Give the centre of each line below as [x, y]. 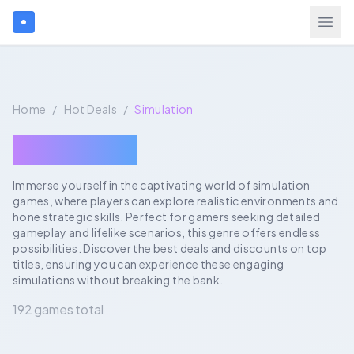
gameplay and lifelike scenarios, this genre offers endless [167, 232]
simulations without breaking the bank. [118, 280]
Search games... [94, 80]
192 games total [58, 309]
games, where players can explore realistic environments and [176, 201]
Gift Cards [74, 245]
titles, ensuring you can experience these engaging [149, 264]
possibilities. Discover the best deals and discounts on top [170, 248]
